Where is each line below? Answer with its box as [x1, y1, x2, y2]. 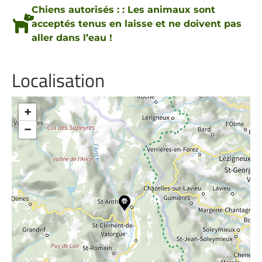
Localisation [12, 66, 105, 94]
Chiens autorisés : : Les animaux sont [31, 4, 215, 15]
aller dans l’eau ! [31, 32, 112, 43]
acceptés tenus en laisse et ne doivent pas [31, 18, 242, 29]
